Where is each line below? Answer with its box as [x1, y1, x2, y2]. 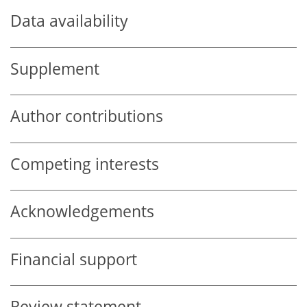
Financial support [10, 248, 137, 270]
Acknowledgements [10, 201, 154, 223]
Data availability [10, 10, 128, 32]
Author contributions [10, 106, 163, 127]
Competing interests [10, 153, 159, 175]
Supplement [10, 58, 99, 79]
